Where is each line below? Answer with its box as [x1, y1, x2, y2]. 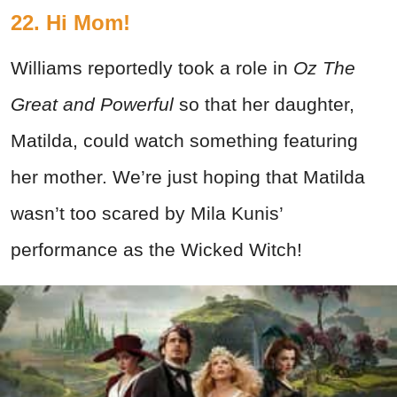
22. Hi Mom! [11, 11, 130, 35]
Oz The [293, 58, 355, 79]
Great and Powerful [11, 94, 174, 115]
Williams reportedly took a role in [11, 58, 293, 79]
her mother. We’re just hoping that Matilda [11, 167, 365, 188]
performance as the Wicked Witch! [11, 239, 302, 261]
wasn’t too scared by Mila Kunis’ [11, 203, 283, 224]
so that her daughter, [174, 94, 354, 115]
